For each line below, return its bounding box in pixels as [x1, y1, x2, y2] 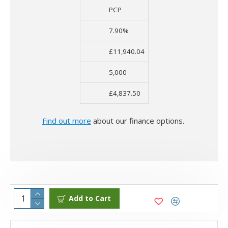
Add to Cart [69, 193, 111, 203]
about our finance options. [91, 116, 186, 126]
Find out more [42, 116, 91, 126]
